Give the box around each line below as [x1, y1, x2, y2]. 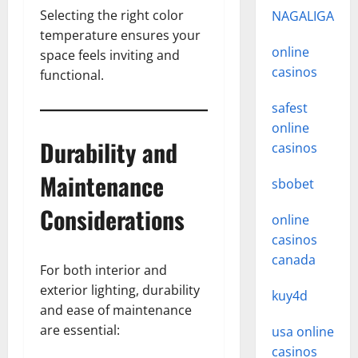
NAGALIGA [271, 7, 334, 25]
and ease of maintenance [40, 301, 192, 319]
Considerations [40, 201, 185, 237]
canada [271, 251, 316, 268]
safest [271, 99, 308, 117]
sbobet [271, 175, 314, 193]
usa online [271, 323, 334, 340]
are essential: [40, 321, 120, 339]
